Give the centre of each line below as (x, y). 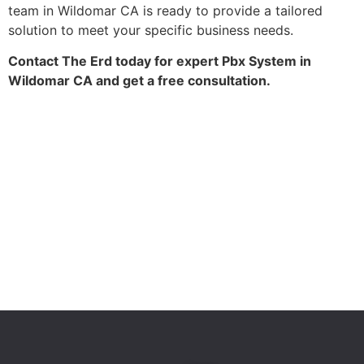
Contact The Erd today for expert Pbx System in (160, 61)
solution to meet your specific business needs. (151, 30)
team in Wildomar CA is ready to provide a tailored (165, 10)
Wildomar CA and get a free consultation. (139, 81)
